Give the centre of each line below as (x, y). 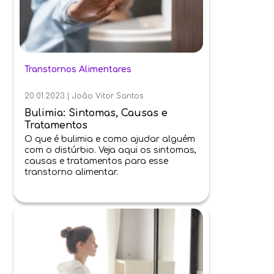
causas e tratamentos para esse (97, 161)
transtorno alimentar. (72, 172)
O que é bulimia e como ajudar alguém (110, 139)
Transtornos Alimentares (78, 69)
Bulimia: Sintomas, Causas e (96, 113)
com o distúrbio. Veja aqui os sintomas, (111, 150)
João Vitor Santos (108, 96)
